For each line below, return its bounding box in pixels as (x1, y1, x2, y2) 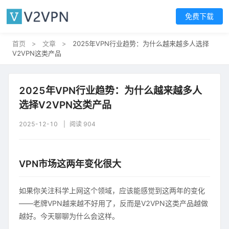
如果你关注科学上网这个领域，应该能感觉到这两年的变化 (19, 186, 205, 195)
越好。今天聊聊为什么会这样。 (19, 212, 119, 220)
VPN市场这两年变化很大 (19, 158, 121, 169)
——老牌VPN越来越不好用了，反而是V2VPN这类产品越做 (19, 199, 208, 208)
